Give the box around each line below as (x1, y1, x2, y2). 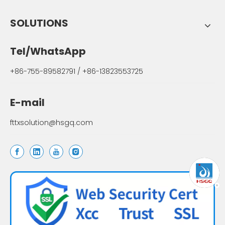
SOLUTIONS (10, 16, 68, 30)
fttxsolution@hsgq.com (10, 118, 93, 128)
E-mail (10, 95, 45, 109)
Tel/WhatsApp (10, 44, 86, 58)
